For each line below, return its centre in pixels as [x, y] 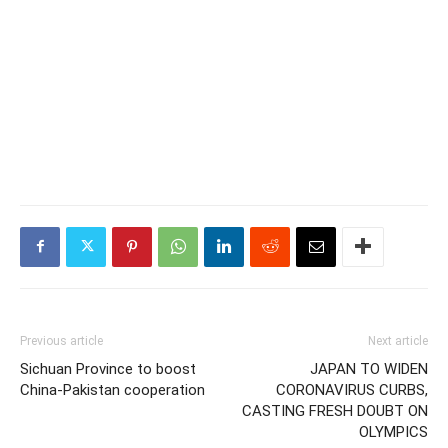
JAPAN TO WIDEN [369, 368]
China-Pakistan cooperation [112, 389]
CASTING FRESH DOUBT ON [335, 410]
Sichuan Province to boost [108, 368]
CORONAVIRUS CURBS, [352, 389]
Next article [398, 340]
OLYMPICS [393, 431]
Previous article [61, 340]
